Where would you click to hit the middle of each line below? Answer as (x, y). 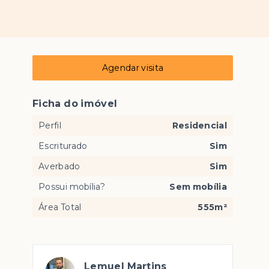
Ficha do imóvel (75, 104)
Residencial (199, 125)
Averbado (59, 166)
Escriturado (63, 146)
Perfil (50, 125)
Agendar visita (133, 68)
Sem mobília (198, 187)
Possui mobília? (72, 187)
